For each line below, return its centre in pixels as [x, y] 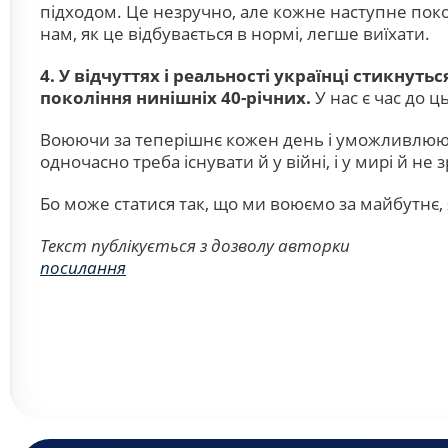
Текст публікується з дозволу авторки [195, 245]
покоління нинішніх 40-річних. [175, 97]
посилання [83, 267]
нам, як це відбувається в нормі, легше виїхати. [235, 33]
